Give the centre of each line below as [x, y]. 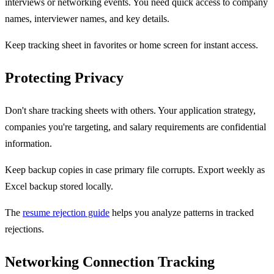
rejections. [24, 229]
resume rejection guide [66, 213]
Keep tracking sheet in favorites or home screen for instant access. [131, 45]
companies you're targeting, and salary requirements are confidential [135, 127]
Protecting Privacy [64, 78]
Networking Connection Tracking [110, 261]
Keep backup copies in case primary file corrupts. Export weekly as [135, 170]
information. [28, 144]
